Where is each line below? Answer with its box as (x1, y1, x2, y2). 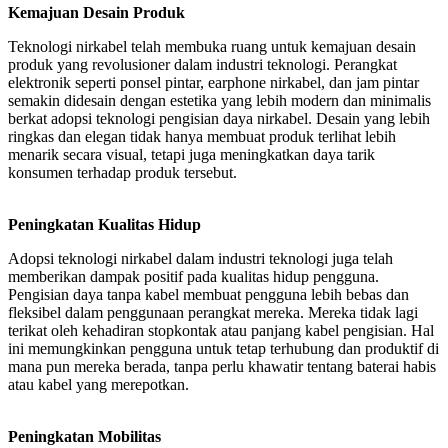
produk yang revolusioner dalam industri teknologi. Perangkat (8, 56, 397, 74)
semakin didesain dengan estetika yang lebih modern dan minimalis (8, 92, 431, 110)
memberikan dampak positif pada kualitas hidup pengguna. (8, 268, 379, 286)
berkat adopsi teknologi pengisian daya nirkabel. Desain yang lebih (8, 110, 430, 128)
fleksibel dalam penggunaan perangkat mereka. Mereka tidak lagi (8, 304, 418, 322)
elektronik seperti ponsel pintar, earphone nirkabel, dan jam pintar (8, 74, 419, 92)
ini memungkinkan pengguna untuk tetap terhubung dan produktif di (8, 340, 439, 358)
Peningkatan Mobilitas (8, 428, 161, 446)
